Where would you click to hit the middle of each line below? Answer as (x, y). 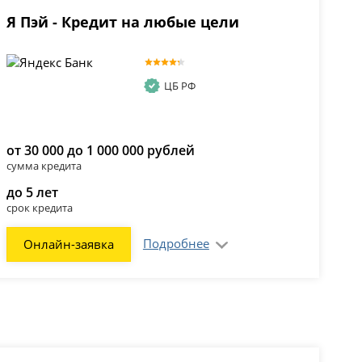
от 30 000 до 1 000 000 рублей (100, 151)
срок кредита (39, 208)
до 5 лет (32, 193)
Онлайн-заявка (68, 244)
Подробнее (176, 244)
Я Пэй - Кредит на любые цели (122, 22)
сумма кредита (44, 166)
